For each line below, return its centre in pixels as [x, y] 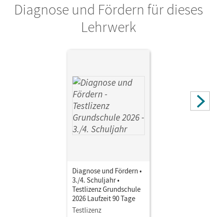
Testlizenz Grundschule [106, 189]
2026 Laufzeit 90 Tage [104, 198]
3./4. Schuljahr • [96, 180]
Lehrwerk [108, 26]
